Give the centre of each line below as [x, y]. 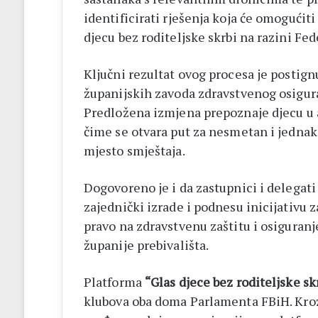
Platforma [114, 281]
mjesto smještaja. [134, 150]
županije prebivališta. [146, 245]
